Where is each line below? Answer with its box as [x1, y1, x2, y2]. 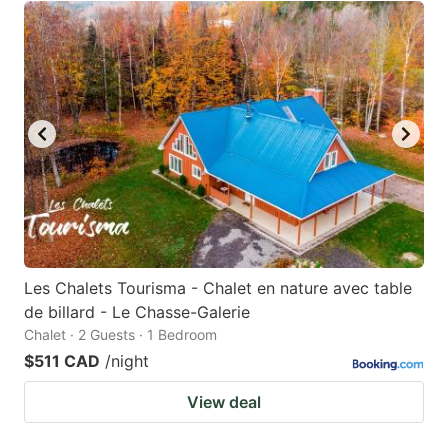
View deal [187, 391, 261, 412]
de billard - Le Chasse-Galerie [24, 301, 250, 322]
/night [105, 350, 149, 371]
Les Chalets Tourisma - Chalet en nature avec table [24, 277, 412, 298]
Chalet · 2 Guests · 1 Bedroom [24, 325, 217, 343]
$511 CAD [24, 350, 100, 371]
